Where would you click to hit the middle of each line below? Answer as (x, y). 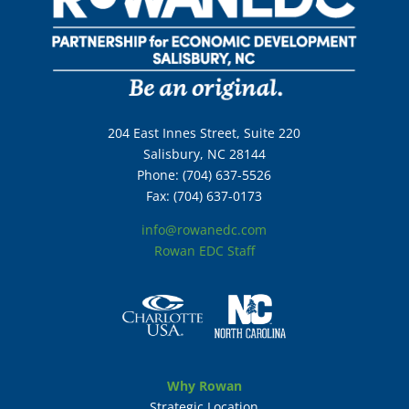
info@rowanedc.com (204, 229)
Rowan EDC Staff (204, 250)
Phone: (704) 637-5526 (204, 174)
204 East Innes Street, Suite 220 (204, 132)
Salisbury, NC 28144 (204, 153)
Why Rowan (204, 386)
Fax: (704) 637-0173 (204, 195)
